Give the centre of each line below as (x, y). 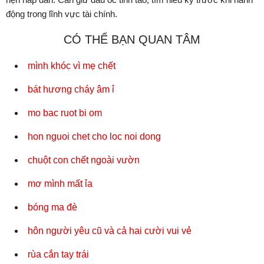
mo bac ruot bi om (65, 113)
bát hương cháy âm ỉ (71, 90)
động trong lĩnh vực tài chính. (62, 14)
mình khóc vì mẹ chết (72, 66)
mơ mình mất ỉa (60, 184)
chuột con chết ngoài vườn (84, 160)
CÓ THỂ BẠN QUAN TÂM (132, 40)
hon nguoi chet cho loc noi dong (94, 137)
